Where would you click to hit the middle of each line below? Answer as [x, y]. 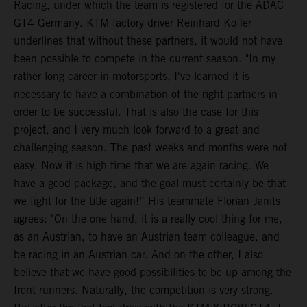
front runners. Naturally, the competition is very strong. [144, 291]
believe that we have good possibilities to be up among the [152, 273]
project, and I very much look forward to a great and [137, 130]
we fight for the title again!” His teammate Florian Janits [147, 201]
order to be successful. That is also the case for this [136, 112]
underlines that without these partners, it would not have [148, 41]
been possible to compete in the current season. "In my [145, 59]
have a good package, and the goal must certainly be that [150, 184]
